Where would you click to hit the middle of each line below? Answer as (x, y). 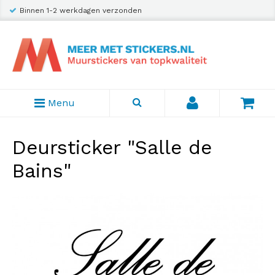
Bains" (42, 171)
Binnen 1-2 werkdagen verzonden (81, 10)
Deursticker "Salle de (112, 147)
